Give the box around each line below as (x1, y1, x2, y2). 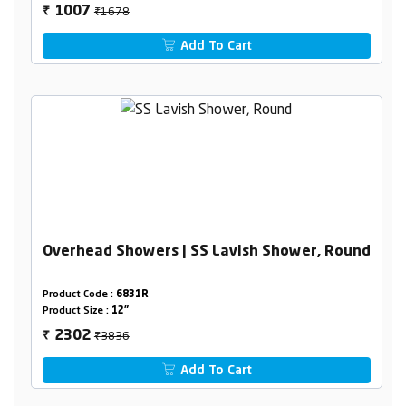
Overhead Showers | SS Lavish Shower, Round (42, 245, 371, 260)
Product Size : (42, 306, 111, 317)
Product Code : (42, 290, 116, 301)
